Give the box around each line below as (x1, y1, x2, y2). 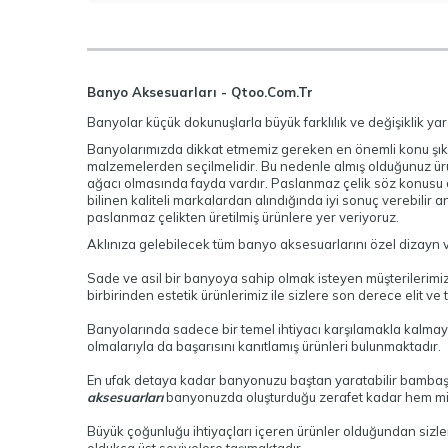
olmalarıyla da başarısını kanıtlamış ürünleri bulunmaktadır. (87, 338, 441, 354)
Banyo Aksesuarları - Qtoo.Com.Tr (87, 84, 313, 100)
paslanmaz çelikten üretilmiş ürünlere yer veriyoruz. (87, 209, 402, 225)
